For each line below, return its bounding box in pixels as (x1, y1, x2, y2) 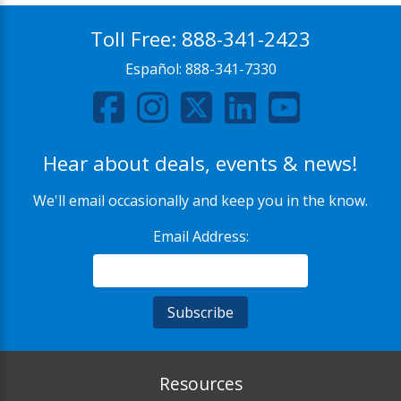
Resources (158, 371, 243, 396)
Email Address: (152, 226, 249, 246)
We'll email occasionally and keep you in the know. (33, 190, 368, 210)
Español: (124, 58, 185, 79)
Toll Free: (90, 24, 182, 53)
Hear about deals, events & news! (43, 149, 358, 177)
